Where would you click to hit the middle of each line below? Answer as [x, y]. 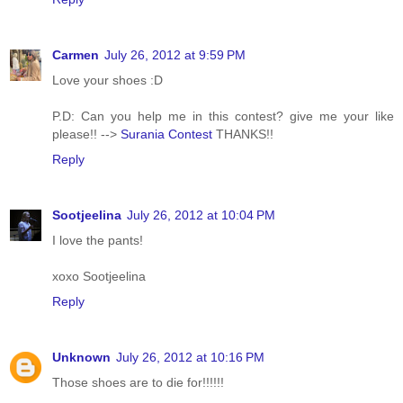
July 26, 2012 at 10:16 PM [190, 357]
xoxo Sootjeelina [99, 276]
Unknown [81, 357]
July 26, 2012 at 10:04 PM [201, 215]
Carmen [76, 54]
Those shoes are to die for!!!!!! [138, 382]
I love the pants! [98, 240]
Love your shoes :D [107, 80]
